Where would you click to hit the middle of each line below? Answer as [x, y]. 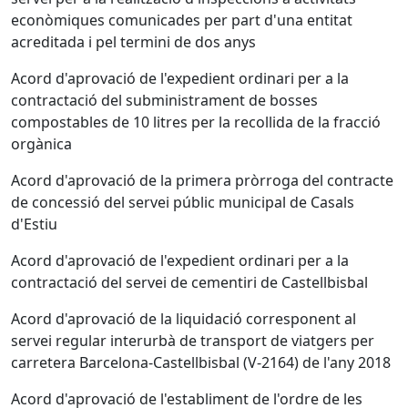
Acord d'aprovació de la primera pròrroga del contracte [202, 180]
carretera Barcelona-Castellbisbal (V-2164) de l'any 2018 [201, 362]
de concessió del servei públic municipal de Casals [183, 202]
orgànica [41, 144]
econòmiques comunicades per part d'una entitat [182, 20]
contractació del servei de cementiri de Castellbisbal [189, 282]
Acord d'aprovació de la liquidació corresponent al [184, 319]
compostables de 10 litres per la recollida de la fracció [196, 122]
